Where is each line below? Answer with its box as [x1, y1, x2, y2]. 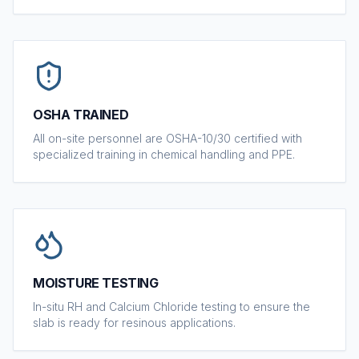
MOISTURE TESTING [33, 275, 159, 291]
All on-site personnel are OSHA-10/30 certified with [33, 131, 302, 145]
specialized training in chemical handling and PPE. [33, 147, 295, 161]
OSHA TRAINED [33, 107, 129, 123]
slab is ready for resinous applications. [33, 316, 236, 329]
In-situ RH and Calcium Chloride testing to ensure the [33, 300, 310, 313]
